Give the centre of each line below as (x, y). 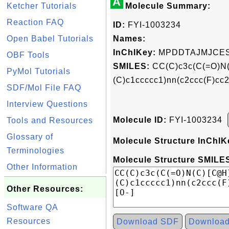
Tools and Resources (50, 120)
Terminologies (36, 151)
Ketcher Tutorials (42, 6)
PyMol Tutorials (39, 71)
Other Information (42, 167)
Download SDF (148, 222)
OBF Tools (28, 55)
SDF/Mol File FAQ (44, 88)
